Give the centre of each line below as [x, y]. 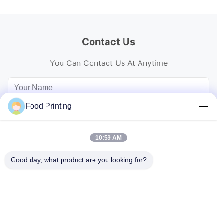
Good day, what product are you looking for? [79, 160]
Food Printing [48, 106]
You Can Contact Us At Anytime [108, 63]
